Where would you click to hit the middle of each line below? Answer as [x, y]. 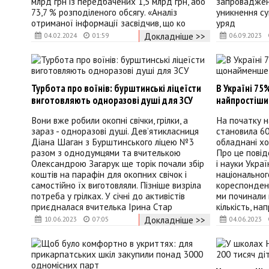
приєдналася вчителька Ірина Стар [102, 207]
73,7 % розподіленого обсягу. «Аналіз [104, 12]
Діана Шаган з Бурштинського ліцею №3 [113, 142]
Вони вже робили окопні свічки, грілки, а [110, 120]
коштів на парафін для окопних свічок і [109, 174]
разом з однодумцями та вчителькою [106, 153]
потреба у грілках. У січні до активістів [108, 196]
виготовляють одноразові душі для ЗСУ [112, 101]
